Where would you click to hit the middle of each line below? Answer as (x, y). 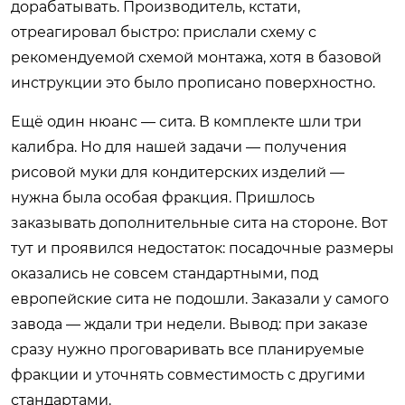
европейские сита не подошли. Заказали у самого (200, 298)
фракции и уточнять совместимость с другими (188, 374)
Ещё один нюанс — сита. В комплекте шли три (186, 121)
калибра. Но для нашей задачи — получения (179, 146)
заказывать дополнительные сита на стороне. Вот (199, 222)
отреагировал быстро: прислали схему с (164, 32)
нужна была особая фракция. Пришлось (163, 197)
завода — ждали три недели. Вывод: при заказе (189, 324)
